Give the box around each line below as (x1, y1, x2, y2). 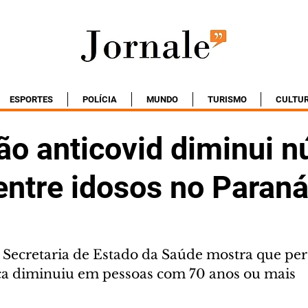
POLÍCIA (82, 94, 117, 104)
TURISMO (207, 94, 247, 104)
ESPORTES (10, 94, 53, 104)
